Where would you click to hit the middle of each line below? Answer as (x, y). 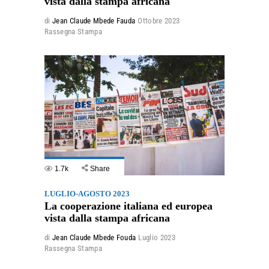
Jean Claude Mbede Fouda (94, 238)
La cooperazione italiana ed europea (128, 206)
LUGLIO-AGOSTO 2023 (87, 194)
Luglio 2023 (157, 238)
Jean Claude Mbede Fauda (94, 21)
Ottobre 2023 (159, 21)
